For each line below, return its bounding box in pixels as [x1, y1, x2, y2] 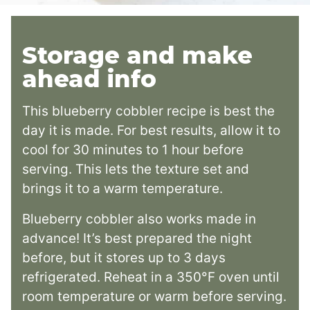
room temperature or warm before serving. [22, 288, 286, 304]
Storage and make [22, 40, 253, 70]
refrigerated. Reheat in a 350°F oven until [22, 268, 280, 285]
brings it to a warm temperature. [22, 180, 223, 197]
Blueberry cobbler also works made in [22, 210, 256, 227]
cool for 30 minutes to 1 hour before [22, 141, 244, 158]
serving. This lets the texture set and [22, 161, 249, 177]
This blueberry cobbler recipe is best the [22, 102, 275, 119]
